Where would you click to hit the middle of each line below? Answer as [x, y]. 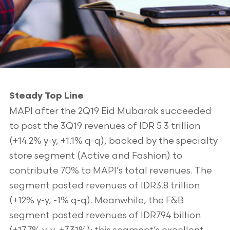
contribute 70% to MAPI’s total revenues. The [110, 171]
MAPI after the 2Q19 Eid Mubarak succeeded [110, 111]
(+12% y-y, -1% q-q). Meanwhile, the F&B [96, 200]
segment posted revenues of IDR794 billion [105, 215]
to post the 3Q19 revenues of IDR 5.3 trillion [104, 126]
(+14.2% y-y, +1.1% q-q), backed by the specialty [113, 141]
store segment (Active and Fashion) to [95, 156]
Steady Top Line [46, 96]
